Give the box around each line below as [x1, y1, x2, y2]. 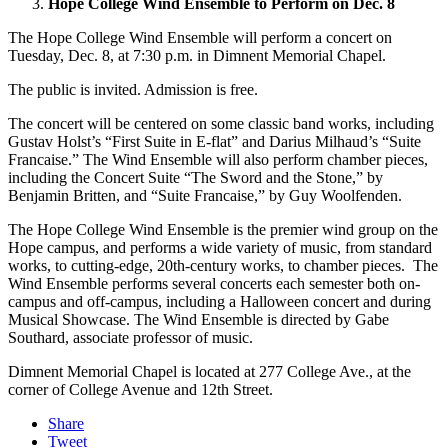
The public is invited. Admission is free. [8, 81, 258, 99]
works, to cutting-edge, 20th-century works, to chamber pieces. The [8, 257, 438, 275]
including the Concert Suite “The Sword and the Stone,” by [8, 169, 383, 187]
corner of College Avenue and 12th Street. [8, 381, 273, 399]
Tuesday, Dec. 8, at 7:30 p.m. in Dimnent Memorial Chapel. [8, 47, 386, 65]
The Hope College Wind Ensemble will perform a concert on [8, 29, 392, 47]
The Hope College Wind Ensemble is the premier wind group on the [8, 221, 438, 239]
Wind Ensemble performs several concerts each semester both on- [8, 275, 420, 293]
